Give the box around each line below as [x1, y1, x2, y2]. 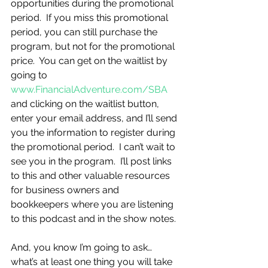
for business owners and [11, 184, 121, 196]
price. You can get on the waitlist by [11, 55, 170, 66]
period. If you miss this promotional [11, 12, 170, 23]
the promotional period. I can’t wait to [11, 141, 178, 153]
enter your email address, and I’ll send [11, 112, 179, 124]
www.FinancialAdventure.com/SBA [11, 84, 167, 95]
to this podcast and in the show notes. [11, 213, 176, 224]
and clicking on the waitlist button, [11, 98, 162, 109]
